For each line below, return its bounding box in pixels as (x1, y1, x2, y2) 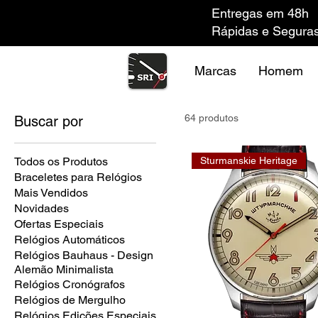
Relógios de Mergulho (14, 292, 126, 307)
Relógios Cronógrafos (14, 277, 125, 291)
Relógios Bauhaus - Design (14, 248, 153, 262)
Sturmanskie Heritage (200, 154, 298, 166)
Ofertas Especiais (14, 216, 104, 231)
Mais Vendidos (14, 185, 88, 199)
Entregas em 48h (212, 6, 309, 21)
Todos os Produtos (14, 154, 108, 168)
